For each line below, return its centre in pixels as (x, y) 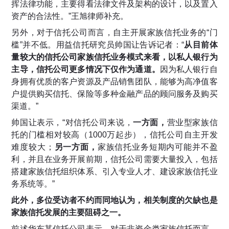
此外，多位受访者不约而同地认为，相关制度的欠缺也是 (114, 200)
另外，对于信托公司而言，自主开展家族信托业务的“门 (114, 33)
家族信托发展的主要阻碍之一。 (69, 213)
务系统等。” (33, 184)
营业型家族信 (192, 123)
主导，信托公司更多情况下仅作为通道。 (86, 70)
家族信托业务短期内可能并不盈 (157, 147)
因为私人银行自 (189, 70)
